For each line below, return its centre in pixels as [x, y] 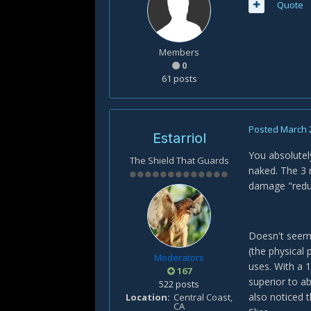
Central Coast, [203, 297]
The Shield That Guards [179, 160]
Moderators [179, 258]
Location [146, 297]
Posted [264, 129]
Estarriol [179, 138]
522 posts [179, 284]
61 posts [179, 78]
